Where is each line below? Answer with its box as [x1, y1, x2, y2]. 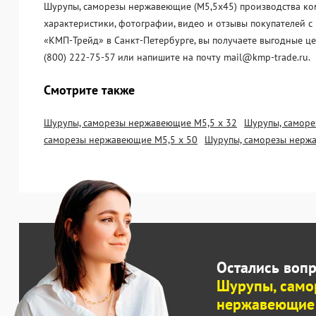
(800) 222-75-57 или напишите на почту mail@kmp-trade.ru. [44, 51, 310, 63]
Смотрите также [44, 82, 135, 98]
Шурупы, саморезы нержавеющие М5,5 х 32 [44, 116, 237, 129]
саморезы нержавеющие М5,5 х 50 [44, 133, 197, 146]
